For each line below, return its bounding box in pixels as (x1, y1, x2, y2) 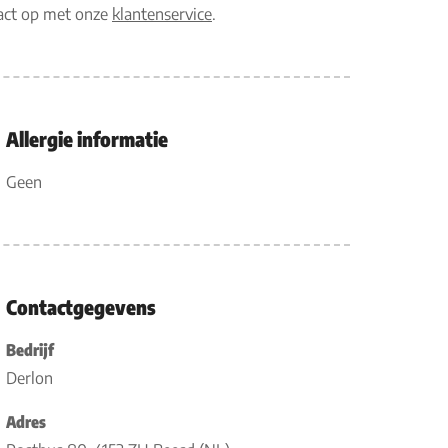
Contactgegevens (5, 294, 156, 319)
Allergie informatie (5, 126, 168, 151)
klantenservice (112, 4, 212, 24)
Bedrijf (5, 340, 54, 360)
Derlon (5, 368, 53, 388)
